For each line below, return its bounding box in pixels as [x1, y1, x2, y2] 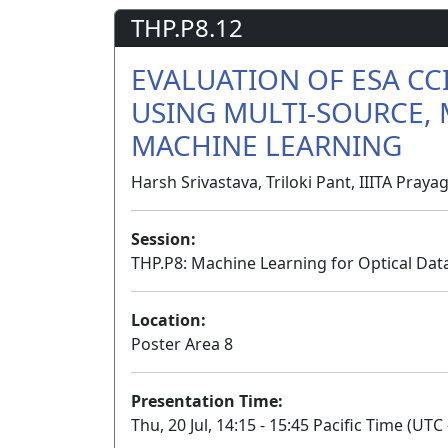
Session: [131, 228, 196, 251]
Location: [131, 309, 206, 332]
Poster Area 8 [131, 333, 233, 356]
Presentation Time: [131, 390, 283, 413]
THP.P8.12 [131, 11, 243, 45]
